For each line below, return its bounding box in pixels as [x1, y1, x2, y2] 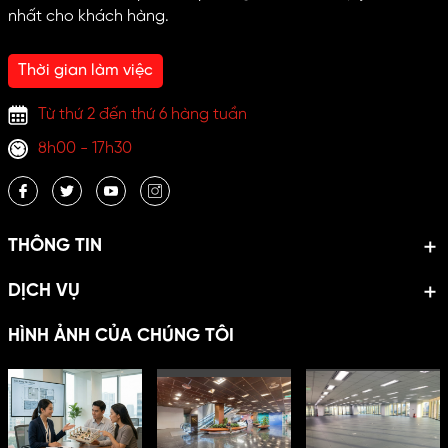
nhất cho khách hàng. [7, 8, 169, 26]
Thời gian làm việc [17, 62, 153, 80]
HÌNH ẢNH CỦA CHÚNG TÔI [7, 327, 234, 347]
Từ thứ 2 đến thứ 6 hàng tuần [37, 106, 247, 124]
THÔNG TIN [7, 237, 102, 257]
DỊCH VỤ [7, 282, 80, 302]
